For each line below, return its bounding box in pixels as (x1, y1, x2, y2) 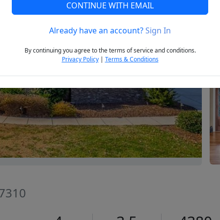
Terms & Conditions (105, 55, 159, 64)
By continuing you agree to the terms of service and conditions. (24, 46, 196, 55)
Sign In (145, 25, 171, 36)
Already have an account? (49, 25, 145, 36)
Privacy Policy (61, 55, 99, 64)
